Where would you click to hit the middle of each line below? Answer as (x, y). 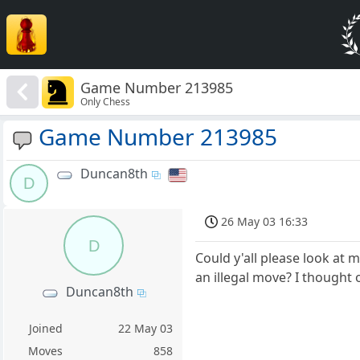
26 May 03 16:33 (265, 222)
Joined (45, 329)
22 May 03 (146, 329)
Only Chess (106, 101)
